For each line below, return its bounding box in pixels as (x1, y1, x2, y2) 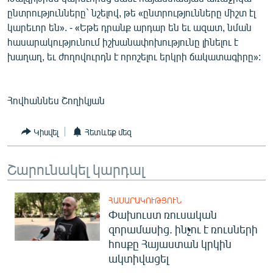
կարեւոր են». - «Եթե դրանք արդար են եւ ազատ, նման (7, 21, 252, 33)
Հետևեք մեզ (85, 126, 132, 137)
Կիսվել (34, 126, 58, 137)
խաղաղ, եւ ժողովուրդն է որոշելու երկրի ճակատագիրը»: (7, 51, 261, 62)
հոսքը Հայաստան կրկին (108, 237, 232, 250)
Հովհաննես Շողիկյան (7, 94, 105, 106)
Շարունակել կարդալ (7, 160, 144, 178)
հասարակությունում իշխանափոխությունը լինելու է (7, 36, 238, 48)
